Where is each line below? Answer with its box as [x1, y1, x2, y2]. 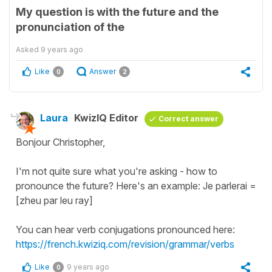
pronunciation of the [16, 20, 124, 33]
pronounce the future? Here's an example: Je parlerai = [16, 179, 256, 192]
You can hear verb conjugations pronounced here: [16, 223, 235, 236]
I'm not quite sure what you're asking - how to [16, 165, 217, 177]
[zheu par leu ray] [16, 194, 93, 206]
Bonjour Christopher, [16, 135, 105, 148]
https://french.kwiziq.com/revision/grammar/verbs [16, 237, 234, 250]
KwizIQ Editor [74, 111, 138, 124]
